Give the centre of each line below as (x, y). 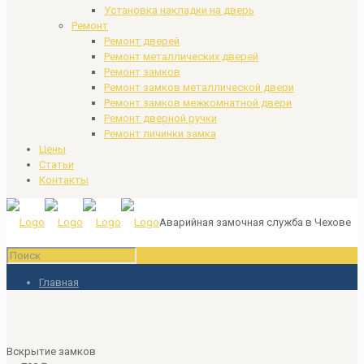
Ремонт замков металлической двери (199, 87)
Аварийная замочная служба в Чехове (255, 222)
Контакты (64, 180)
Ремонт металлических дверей (181, 56)
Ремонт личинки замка (160, 134)
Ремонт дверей (142, 41)
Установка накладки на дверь (179, 10)
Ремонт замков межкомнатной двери (198, 103)
